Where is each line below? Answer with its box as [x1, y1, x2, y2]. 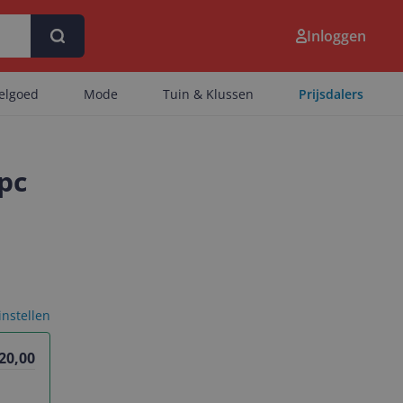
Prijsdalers [299, 85, 363, 103]
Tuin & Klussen [163, 85, 254, 103]
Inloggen [307, 26, 366, 46]
